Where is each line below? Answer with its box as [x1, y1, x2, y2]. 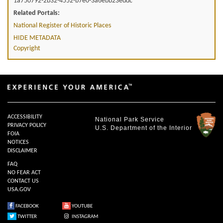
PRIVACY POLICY [7, 122, 46, 128]
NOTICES [7, 139, 29, 145]
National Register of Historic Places [13, 21, 111, 29]
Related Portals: [13, 9, 60, 17]
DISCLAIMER [7, 147, 37, 154]
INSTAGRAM [71, 214, 98, 220]
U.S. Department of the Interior [95, 124, 192, 131]
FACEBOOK [14, 204, 39, 210]
